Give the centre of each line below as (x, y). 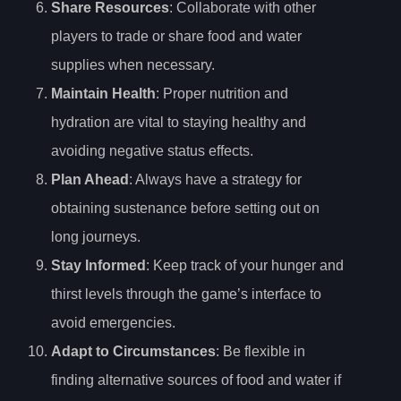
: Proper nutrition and (222, 94)
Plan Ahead (90, 180)
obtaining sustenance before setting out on (185, 209)
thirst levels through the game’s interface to (186, 294)
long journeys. (96, 237)
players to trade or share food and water (176, 37)
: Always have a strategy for (215, 180)
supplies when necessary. (133, 65)
